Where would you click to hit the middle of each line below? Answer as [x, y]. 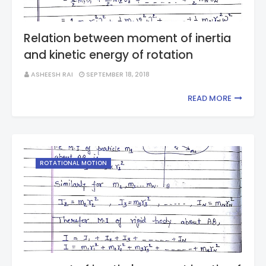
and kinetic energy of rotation [108, 55]
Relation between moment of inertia [127, 38]
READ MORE [210, 98]
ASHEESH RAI [52, 74]
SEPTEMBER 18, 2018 [118, 74]
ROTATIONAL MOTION [73, 163]
